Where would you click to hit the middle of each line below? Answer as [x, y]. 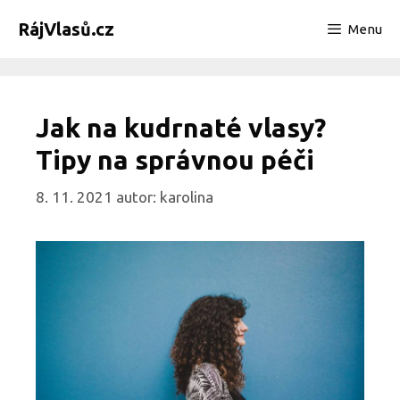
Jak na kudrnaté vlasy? [181, 128]
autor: [138, 196]
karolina [187, 196]
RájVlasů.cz [66, 29]
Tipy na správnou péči [175, 160]
